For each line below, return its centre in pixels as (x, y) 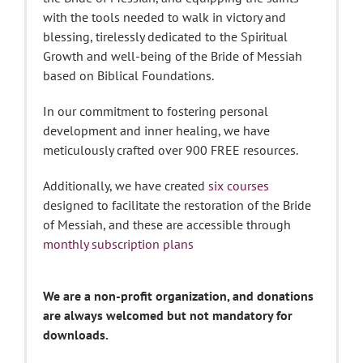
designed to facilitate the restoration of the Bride (177, 205)
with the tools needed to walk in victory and (164, 17)
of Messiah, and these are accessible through (167, 225)
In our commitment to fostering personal (156, 111)
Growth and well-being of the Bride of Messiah (173, 56)
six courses (239, 186)
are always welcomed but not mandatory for (168, 316)
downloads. (76, 335)
